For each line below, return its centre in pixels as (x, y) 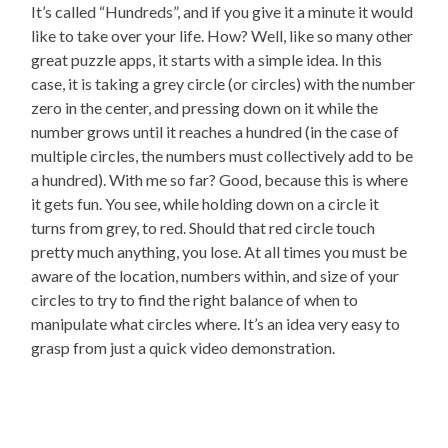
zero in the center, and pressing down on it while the (205, 108)
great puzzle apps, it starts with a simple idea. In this (207, 60)
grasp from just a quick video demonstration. (183, 348)
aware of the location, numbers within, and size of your (215, 276)
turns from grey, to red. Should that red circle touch (203, 228)
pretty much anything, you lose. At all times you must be (219, 252)
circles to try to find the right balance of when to (195, 300)
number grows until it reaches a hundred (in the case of (215, 132)
